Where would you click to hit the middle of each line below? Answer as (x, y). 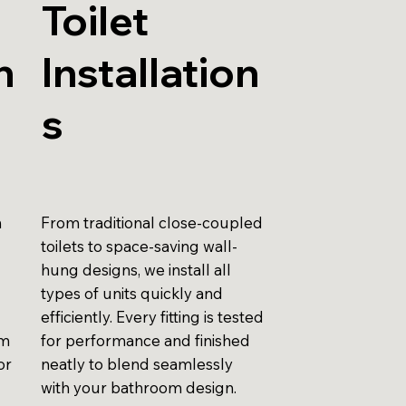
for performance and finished (146, 340)
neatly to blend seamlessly (137, 363)
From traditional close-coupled (152, 222)
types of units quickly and (132, 293)
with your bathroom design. (139, 387)
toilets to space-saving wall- (140, 246)
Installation (150, 72)
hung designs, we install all (136, 269)
